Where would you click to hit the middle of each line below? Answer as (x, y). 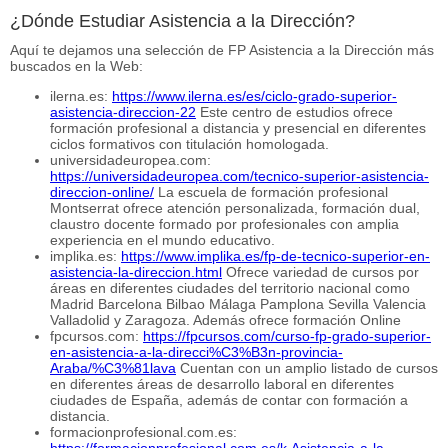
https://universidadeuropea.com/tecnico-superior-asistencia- (239, 175)
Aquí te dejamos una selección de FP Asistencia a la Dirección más (222, 49)
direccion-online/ (102, 191)
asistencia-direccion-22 (123, 111)
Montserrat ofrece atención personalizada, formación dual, (235, 207)
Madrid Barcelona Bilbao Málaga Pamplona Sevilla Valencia (238, 303)
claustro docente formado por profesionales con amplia (224, 223)
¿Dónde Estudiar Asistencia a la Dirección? (182, 20)
